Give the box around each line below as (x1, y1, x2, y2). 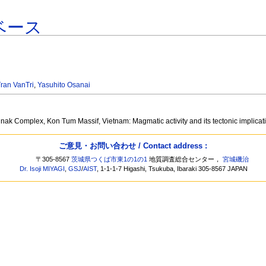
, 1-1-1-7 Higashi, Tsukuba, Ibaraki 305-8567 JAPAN (97, 165, 248, 173)
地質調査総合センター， (147, 156, 223, 163)
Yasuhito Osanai (37, 81, 91, 90)
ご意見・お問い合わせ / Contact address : (59, 141, 207, 150)
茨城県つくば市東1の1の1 (71, 156, 148, 163)
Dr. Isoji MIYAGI (20, 165, 65, 173)
